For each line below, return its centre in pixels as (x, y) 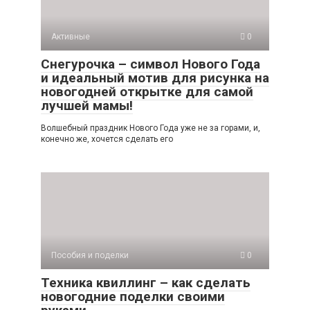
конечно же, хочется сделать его (107, 139)
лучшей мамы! (87, 105)
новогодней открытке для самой (147, 91)
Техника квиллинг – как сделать (146, 282)
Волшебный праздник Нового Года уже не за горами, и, (151, 128)
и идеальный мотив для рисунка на (155, 77)
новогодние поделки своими (133, 296)
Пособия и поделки (90, 255)
